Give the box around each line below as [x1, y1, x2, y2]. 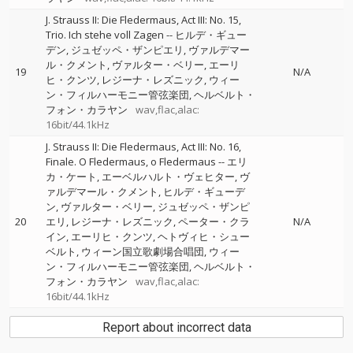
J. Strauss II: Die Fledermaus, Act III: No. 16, [46, 139, 241, 154]
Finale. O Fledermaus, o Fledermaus [46, 154, 216, 169]
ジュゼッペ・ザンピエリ [71, 43, 184, 57]
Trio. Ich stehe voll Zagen [46, 28, 164, 42]
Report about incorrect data [102, 320, 251, 335]
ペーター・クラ [178, 214, 250, 229]
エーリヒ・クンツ [71, 229, 153, 243]
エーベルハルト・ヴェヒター [102, 169, 235, 184]
